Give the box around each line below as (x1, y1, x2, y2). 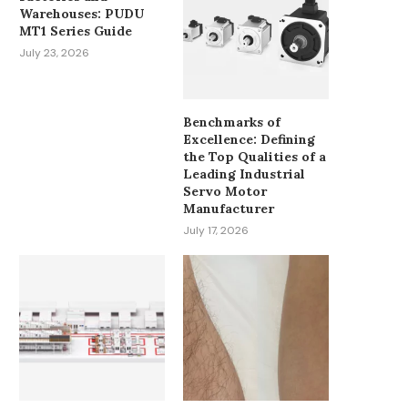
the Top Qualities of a (183, 148, 327, 165)
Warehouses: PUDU (19, 5, 144, 22)
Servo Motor (183, 182, 268, 199)
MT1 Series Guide (19, 22, 132, 39)
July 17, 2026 (183, 222, 250, 238)
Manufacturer (183, 199, 275, 217)
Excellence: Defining (183, 130, 316, 148)
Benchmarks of (183, 113, 281, 130)
